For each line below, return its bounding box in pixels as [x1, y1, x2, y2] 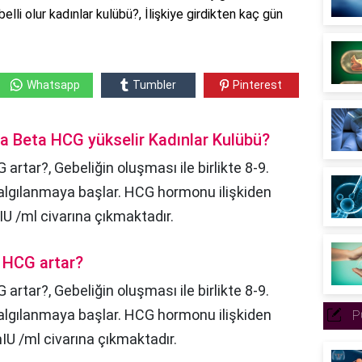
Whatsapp [26, 78, 80, 91]
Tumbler [132, 78, 176, 91]
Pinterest [233, 78, 283, 91]
